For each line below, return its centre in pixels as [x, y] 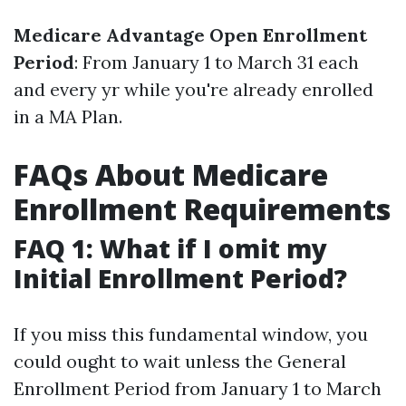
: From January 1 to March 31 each [217, 62]
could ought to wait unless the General [180, 361]
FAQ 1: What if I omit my [170, 248]
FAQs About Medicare [171, 174]
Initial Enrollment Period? [180, 278]
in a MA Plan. [68, 116]
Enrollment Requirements [202, 209]
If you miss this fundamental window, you [191, 334]
